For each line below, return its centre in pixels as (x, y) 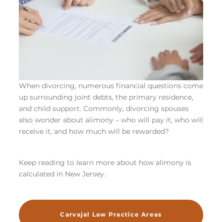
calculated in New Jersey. (63, 174)
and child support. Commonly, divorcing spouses (104, 108)
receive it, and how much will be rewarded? (94, 131)
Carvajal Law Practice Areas (111, 214)
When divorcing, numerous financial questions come (111, 85)
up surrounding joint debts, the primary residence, (106, 97)
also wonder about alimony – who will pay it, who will (111, 120)
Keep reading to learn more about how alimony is (105, 162)
